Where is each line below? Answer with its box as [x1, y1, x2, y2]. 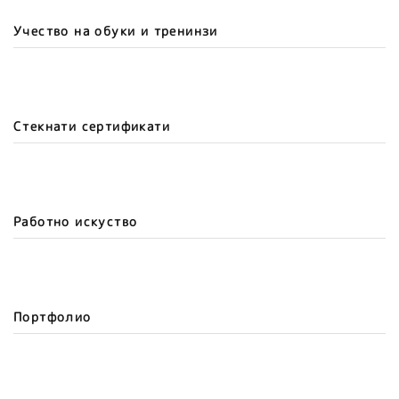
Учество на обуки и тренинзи [13, 22, 218, 39]
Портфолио [13, 308, 92, 325]
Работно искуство [13, 213, 138, 230]
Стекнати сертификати [13, 118, 170, 134]
